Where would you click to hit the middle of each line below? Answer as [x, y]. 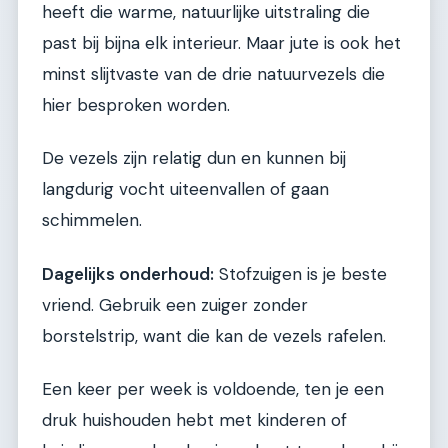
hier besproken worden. [136, 104]
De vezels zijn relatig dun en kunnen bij [194, 158]
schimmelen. [92, 220]
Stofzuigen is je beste [300, 273]
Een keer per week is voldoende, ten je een [213, 388]
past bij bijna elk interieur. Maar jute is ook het [221, 42]
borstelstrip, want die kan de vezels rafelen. [214, 335]
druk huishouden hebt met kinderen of [194, 419]
